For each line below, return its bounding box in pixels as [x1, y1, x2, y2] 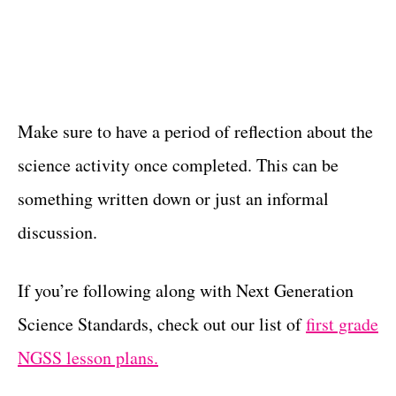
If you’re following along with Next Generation [18, 278, 354, 302]
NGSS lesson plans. [18, 345, 158, 369]
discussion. [18, 219, 97, 244]
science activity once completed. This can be [18, 152, 339, 177]
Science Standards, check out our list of [18, 311, 306, 336]
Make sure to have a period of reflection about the [18, 118, 373, 143]
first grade [306, 311, 378, 336]
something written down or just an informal [18, 186, 329, 210]
